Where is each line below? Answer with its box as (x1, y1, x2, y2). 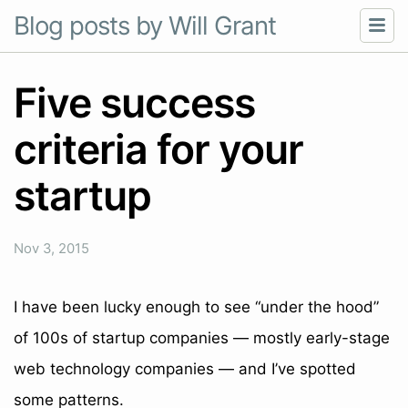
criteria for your (14, 125, 303, 174)
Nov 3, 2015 (14, 240, 89, 257)
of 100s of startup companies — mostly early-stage (14, 329, 390, 347)
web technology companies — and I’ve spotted (14, 360, 356, 378)
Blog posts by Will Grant (14, 10, 276, 41)
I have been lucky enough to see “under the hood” (14, 298, 379, 316)
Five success (14, 78, 255, 127)
